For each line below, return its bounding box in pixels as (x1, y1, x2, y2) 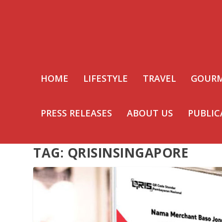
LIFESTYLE (83, 72, 128, 84)
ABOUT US (127, 107, 173, 119)
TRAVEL (143, 72, 176, 84)
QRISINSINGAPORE (67, 143, 189, 162)
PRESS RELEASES (41, 107, 112, 119)
